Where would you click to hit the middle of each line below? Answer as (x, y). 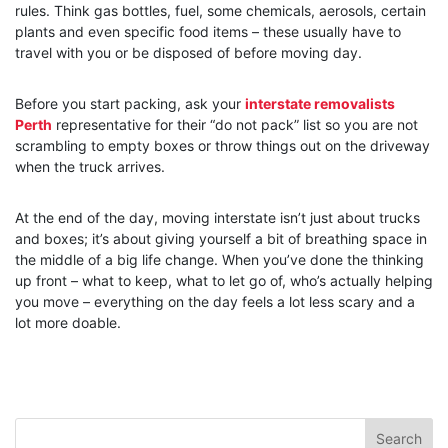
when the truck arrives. (90, 167)
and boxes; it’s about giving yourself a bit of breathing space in (221, 239)
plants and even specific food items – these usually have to (208, 32)
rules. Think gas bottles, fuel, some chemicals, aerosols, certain (220, 11)
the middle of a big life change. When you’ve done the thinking (219, 260)
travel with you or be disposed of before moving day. (188, 53)
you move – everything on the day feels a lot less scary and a (215, 302)
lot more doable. (68, 323)
